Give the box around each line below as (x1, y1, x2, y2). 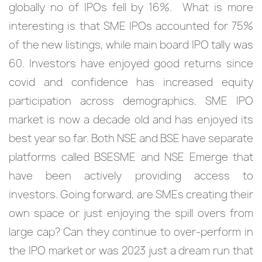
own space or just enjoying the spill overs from (9, 206, 253, 220)
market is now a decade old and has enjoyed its (9, 112, 253, 127)
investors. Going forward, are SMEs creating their (9, 187, 253, 202)
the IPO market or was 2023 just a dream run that (9, 243, 253, 258)
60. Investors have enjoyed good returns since (9, 56, 253, 71)
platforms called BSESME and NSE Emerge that (9, 150, 253, 164)
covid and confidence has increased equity (9, 75, 253, 89)
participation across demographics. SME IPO (9, 94, 253, 108)
